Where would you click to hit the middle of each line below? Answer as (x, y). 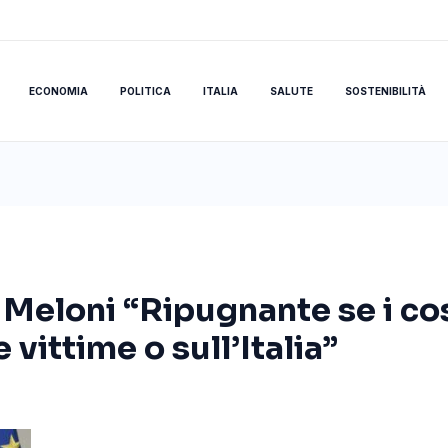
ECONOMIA (58, 91)
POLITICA (145, 91)
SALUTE (291, 91)
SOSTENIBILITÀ (385, 91)
